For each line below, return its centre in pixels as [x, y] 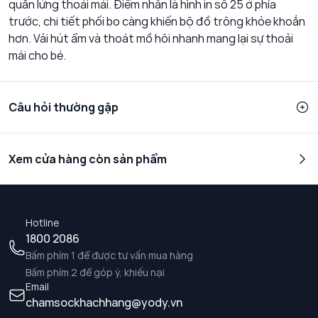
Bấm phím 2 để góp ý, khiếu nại [95, 273]
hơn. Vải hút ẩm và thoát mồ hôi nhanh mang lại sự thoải [151, 39]
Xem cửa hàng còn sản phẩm [88, 159]
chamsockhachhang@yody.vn [104, 303]
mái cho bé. [37, 56]
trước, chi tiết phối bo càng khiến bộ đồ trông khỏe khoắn [157, 22]
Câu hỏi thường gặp [64, 108]
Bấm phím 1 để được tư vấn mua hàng [109, 256]
